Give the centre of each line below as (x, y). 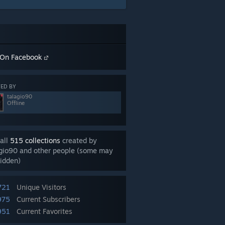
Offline (16, 103)
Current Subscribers (48, 199)
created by (79, 140)
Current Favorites (44, 211)
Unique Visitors (41, 187)
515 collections (35, 140)
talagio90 (20, 96)
